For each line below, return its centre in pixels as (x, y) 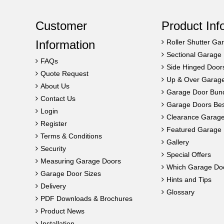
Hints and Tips (189, 179)
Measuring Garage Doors (81, 161)
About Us (55, 86)
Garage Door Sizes (71, 173)
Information (65, 44)
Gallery (178, 142)
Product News (62, 211)
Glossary (180, 192)
